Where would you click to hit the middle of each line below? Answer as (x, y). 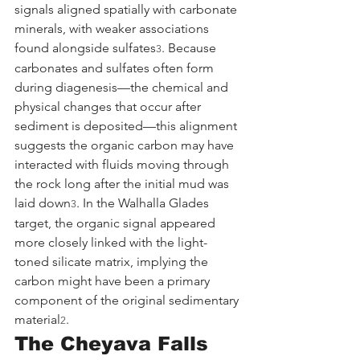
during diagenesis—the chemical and (123, 87)
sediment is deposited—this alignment (127, 125)
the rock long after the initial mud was (123, 183)
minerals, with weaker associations (113, 28)
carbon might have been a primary (114, 280)
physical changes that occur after (109, 106)
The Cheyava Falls (115, 343)
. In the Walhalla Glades (144, 202)
